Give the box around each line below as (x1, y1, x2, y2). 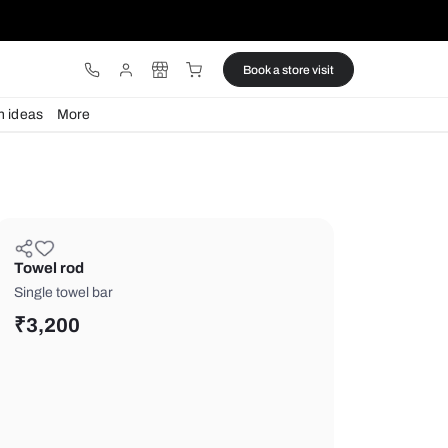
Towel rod (174, 306, 257, 325)
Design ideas (111, 125, 209, 144)
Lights (49, 125, 96, 144)
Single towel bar (174, 335, 292, 353)
